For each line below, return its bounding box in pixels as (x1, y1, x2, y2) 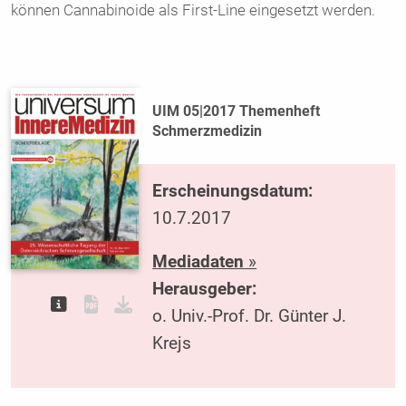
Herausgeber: (152, 279, 257, 300)
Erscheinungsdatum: (152, 180, 314, 201)
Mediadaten (152, 252, 245, 273)
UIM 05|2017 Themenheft (152, 102, 321, 121)
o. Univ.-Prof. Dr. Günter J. (152, 306, 347, 327)
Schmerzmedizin (152, 122, 263, 140)
